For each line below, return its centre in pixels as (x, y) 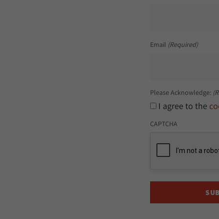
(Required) (183, 44)
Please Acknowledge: (180, 92)
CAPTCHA (164, 124)
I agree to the (184, 106)
